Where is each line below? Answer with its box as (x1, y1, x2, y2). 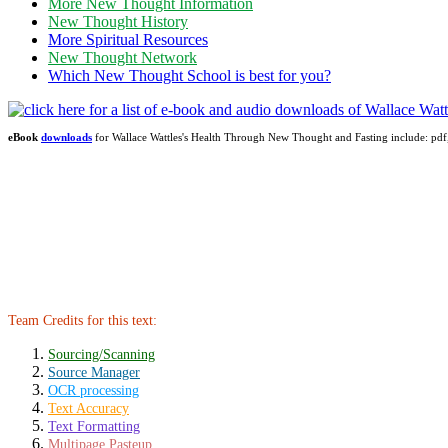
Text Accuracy (48, 399, 129, 416)
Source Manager (48, 363, 140, 380)
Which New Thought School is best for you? (48, 67, 331, 85)
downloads (41, 130, 92, 143)
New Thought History (48, 13, 188, 31)
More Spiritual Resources (48, 31, 208, 49)
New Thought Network (48, 49, 197, 67)
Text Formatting (48, 417, 140, 434)
